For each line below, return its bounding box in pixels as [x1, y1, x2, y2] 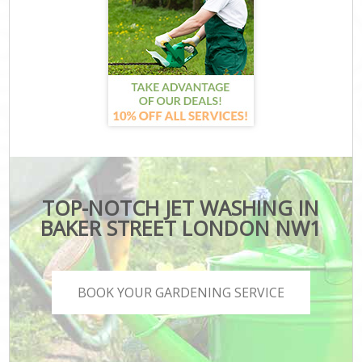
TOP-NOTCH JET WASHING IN [42, 193, 320, 221]
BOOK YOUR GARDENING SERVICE [78, 284, 284, 302]
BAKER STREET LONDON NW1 [40, 213, 322, 242]
